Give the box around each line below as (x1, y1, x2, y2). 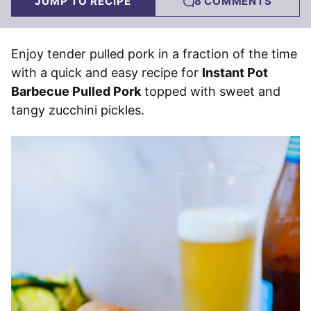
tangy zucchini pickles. (11, 103, 144, 118)
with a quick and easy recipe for (11, 65, 202, 81)
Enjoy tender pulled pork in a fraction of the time (11, 47, 297, 62)
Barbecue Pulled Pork (11, 84, 141, 99)
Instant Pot (202, 65, 268, 81)
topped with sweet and (141, 84, 280, 99)
